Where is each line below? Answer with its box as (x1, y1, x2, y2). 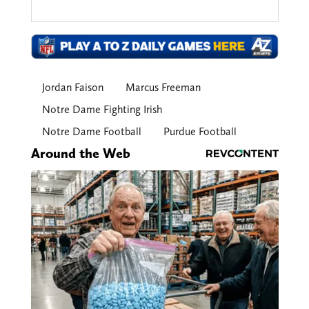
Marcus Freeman (125, 81, 201, 94)
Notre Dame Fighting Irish (41, 103, 162, 117)
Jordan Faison (41, 81, 103, 94)
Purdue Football (163, 125, 237, 139)
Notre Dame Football (41, 125, 141, 139)
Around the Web (30, 145, 130, 162)
